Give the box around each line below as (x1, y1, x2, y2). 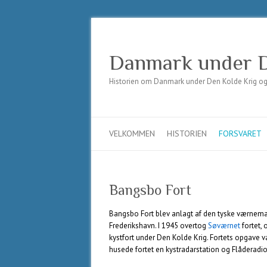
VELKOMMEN (109, 128, 155, 139)
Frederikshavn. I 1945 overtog (109, 221, 208, 231)
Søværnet (208, 221, 240, 231)
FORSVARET (219, 128, 262, 139)
